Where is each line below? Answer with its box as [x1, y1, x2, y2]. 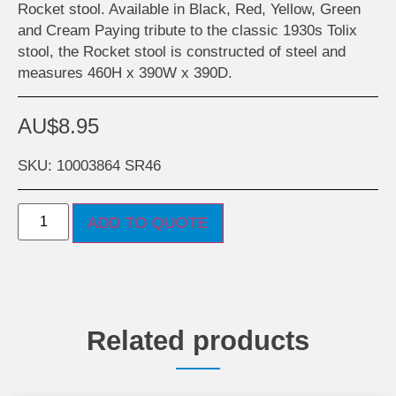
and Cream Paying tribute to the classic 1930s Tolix [18, 21, 357, 38]
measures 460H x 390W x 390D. [18, 64, 232, 80]
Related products [87, 324, 309, 356]
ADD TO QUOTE [88, 213, 209, 232]
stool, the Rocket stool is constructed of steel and [18, 42, 346, 59]
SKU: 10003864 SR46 [18, 156, 161, 173]
